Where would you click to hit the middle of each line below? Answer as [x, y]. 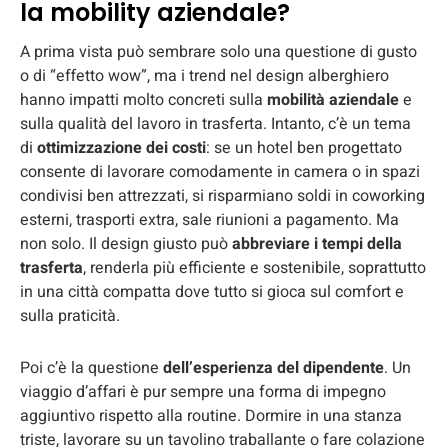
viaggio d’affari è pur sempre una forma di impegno [203, 391]
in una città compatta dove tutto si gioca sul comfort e [212, 291]
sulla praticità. [70, 315]
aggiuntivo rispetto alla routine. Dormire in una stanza [211, 415]
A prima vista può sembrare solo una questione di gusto [218, 51]
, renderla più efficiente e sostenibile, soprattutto [254, 267]
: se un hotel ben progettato [304, 147]
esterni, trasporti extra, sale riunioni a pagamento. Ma [209, 219]
